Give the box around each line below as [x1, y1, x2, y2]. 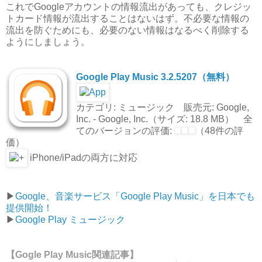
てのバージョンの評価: [76, 126, 174, 136]
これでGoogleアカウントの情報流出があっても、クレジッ [6, 2, 251, 12]
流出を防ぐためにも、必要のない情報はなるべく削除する [6, 25, 249, 36]
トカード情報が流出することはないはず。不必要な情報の [6, 13, 249, 24]
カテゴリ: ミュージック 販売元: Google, [76, 102, 249, 113]
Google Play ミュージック [15, 215, 125, 225]
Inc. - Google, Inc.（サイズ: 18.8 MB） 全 [76, 114, 253, 125]
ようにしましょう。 [6, 37, 90, 47]
